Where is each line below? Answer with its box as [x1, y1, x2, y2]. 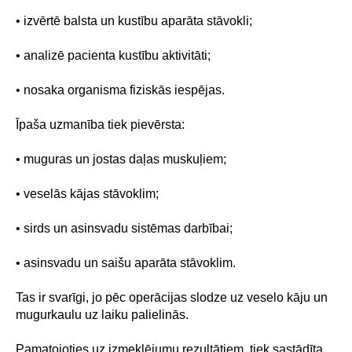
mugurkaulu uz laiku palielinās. [16, 308, 189, 321]
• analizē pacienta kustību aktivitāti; [16, 49, 211, 62]
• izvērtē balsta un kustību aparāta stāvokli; [16, 14, 252, 27]
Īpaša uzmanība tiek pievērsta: [16, 118, 185, 131]
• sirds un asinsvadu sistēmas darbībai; [16, 222, 233, 235]
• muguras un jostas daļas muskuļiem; [16, 152, 226, 166]
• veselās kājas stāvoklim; [16, 187, 159, 200]
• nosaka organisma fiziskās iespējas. [16, 83, 225, 97]
